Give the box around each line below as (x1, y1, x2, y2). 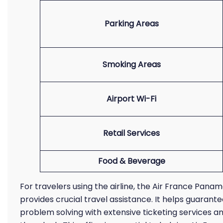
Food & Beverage (98, 155, 165, 167)
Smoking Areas (102, 59, 161, 70)
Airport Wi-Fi (107, 93, 156, 105)
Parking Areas (104, 18, 159, 29)
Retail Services (103, 127, 160, 139)
